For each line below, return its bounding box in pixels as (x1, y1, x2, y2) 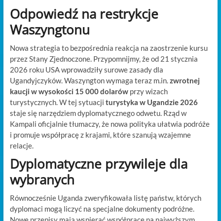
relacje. (9, 141, 34, 150)
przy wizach (128, 86, 168, 96)
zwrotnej (169, 75, 200, 85)
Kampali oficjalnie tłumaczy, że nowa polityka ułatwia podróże (9, 119, 210, 128)
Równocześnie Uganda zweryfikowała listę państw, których (9, 193, 201, 202)
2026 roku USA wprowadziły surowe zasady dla (9, 65, 163, 74)
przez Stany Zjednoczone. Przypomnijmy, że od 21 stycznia (9, 54, 198, 63)
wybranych (9, 170, 74, 188)
